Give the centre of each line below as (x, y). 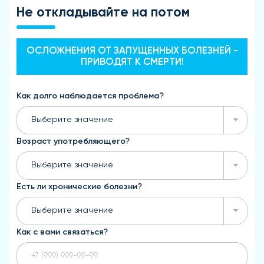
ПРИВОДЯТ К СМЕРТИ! (132, 62)
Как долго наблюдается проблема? (90, 96)
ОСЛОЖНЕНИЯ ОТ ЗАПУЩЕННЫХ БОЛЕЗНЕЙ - (132, 51)
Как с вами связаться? (62, 232)
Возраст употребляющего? (73, 141)
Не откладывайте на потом (103, 13)
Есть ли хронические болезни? (79, 187)
